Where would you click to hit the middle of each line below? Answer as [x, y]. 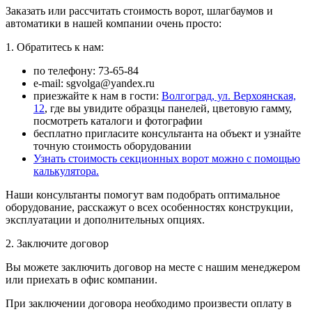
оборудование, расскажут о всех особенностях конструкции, [149, 208]
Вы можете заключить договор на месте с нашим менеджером [153, 267]
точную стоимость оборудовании [112, 146]
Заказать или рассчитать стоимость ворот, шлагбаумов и [139, 11]
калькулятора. [66, 171]
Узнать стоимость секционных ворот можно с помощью [167, 159]
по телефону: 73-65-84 [86, 71]
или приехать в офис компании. [81, 280]
